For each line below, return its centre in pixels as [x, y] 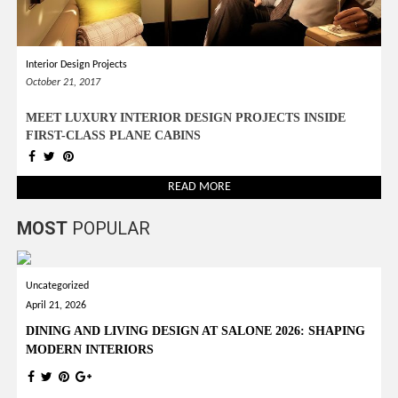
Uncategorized [58, 286]
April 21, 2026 [56, 305]
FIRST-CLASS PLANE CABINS [114, 135]
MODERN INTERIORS [90, 349]
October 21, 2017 [64, 82]
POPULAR [109, 228]
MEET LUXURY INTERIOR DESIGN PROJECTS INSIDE [186, 117]
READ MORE [199, 187]
